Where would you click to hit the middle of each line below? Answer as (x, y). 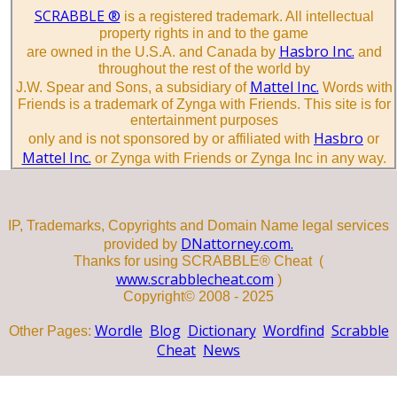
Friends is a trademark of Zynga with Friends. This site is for (204, 104)
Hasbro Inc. (316, 51)
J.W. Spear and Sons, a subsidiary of (132, 87)
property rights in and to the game (204, 33)
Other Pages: (51, 331)
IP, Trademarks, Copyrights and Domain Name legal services (198, 225)
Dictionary (222, 330)
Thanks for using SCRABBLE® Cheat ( (198, 261)
